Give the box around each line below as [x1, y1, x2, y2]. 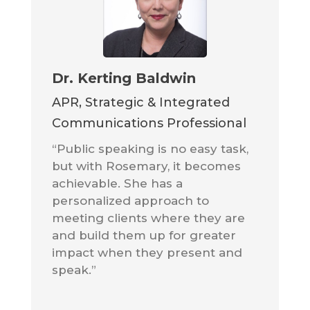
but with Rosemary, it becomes [51, 159, 241, 174]
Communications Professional [51, 116, 246, 131]
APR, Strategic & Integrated [51, 95, 230, 111]
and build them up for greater [51, 228, 236, 243]
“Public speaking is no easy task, [51, 142, 248, 156]
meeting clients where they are [51, 211, 245, 226]
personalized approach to [51, 194, 209, 208]
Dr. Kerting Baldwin [51, 70, 196, 87]
